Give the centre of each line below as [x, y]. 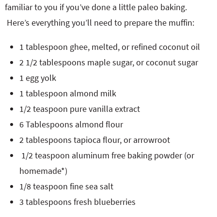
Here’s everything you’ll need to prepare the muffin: [100, 23]
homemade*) [43, 171]
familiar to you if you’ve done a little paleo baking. [96, 7]
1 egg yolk [38, 78]
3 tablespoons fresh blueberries [77, 202]
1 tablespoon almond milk [68, 93]
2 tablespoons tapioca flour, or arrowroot [95, 140]
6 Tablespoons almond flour [71, 124]
